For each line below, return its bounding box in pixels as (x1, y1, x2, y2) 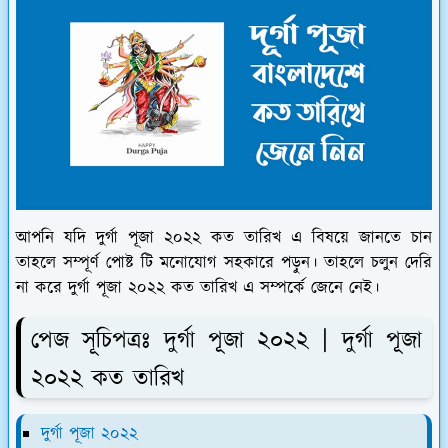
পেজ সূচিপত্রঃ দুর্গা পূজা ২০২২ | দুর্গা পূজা (31, 324, 422, 359)
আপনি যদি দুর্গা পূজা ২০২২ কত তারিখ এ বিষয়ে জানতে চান (16, 226, 432, 251)
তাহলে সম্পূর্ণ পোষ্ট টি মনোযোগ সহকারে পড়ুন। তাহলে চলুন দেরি (16, 251, 432, 276)
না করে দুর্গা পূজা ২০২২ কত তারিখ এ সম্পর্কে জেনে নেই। (16, 276, 379, 301)
